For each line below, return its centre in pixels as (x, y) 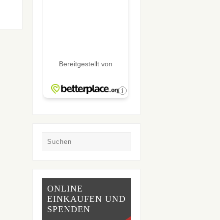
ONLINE (65, 189)
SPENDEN (69, 209)
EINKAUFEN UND (86, 199)
